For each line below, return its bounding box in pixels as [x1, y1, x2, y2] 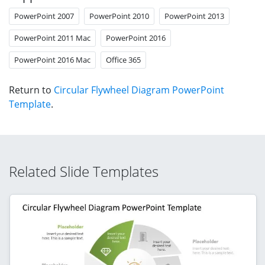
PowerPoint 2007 [14, 10, 74, 21]
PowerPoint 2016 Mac [14, 54, 91, 65]
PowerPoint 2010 [89, 10, 149, 21]
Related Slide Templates [9, 161, 159, 181]
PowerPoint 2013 [164, 10, 224, 21]
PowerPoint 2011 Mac [14, 32, 91, 43]
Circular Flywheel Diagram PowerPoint [54, 83, 224, 96]
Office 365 [106, 54, 141, 65]
